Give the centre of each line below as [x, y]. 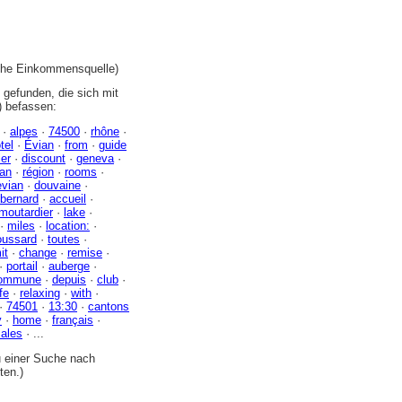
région [38, 171]
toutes [64, 239]
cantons [109, 306]
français [73, 319]
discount [44, 158]
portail [22, 266]
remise [85, 252]
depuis [69, 279]
